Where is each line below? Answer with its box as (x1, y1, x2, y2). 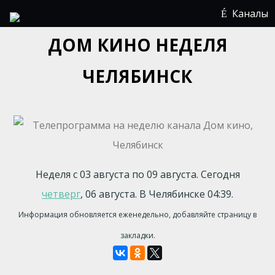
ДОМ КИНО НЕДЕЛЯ (47, 33, 228, 56)
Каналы (232, 7, 268, 20)
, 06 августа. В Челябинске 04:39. (80, 187, 233, 201)
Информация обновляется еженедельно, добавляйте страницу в (18, 209, 257, 220)
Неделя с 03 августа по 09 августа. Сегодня (35, 168, 240, 181)
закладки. (120, 230, 155, 241)
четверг (42, 187, 80, 201)
